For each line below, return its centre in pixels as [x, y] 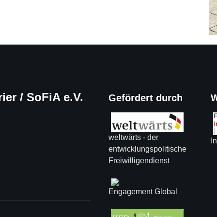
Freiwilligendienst [139, 161]
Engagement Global [143, 192]
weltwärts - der [133, 138]
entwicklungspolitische [147, 149]
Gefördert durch [145, 98]
